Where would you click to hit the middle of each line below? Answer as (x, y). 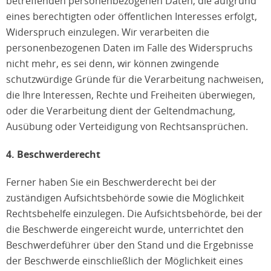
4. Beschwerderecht (53, 154)
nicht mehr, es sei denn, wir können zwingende (113, 64)
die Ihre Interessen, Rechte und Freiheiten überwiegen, (131, 95)
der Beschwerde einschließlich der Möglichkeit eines (125, 261)
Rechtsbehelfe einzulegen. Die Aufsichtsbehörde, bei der (134, 214)
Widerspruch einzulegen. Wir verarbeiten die (108, 32)
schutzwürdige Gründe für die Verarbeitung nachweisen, (135, 79)
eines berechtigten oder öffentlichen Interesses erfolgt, (132, 16)
